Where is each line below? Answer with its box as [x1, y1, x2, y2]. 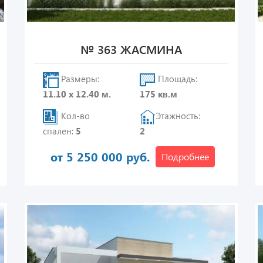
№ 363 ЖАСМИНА [80, 41, 182, 57]
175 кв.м [140, 88, 178, 100]
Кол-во [58, 110, 90, 122]
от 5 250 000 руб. [50, 149, 150, 164]
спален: [42, 125, 76, 137]
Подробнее [161, 150, 210, 163]
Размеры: [58, 73, 99, 85]
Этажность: [156, 110, 201, 122]
